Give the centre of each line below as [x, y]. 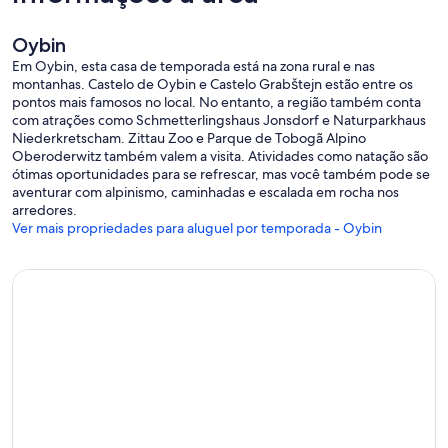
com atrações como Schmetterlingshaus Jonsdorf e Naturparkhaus [219, 120]
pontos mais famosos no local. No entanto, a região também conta [216, 102]
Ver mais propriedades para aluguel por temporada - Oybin [197, 228]
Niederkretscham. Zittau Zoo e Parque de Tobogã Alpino [189, 138]
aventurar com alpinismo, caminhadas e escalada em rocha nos [205, 192]
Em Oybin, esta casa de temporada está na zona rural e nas [193, 66]
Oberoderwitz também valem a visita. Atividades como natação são [220, 156]
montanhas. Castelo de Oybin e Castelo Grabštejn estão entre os [212, 84]
